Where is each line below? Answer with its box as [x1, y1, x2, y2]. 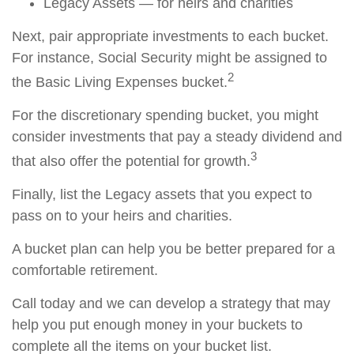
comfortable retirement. [12, 262, 158, 278]
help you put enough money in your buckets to [12, 317, 303, 333]
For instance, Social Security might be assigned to [12, 50, 327, 66]
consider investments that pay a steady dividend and [12, 129, 342, 145]
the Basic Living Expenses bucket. [12, 74, 228, 90]
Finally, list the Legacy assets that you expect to [12, 186, 312, 202]
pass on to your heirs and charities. [12, 208, 232, 224]
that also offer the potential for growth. [12, 153, 250, 169]
